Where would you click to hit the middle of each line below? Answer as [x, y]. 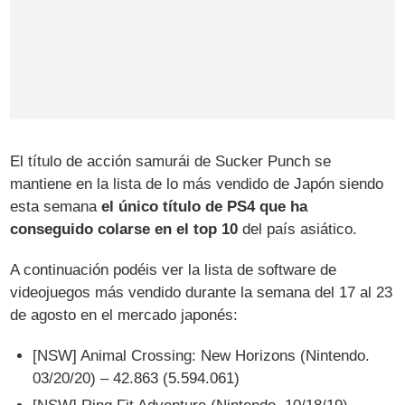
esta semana [56, 206]
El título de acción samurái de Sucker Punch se [171, 161]
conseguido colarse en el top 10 [124, 229]
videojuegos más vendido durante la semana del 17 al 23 [202, 292]
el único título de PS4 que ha [205, 206]
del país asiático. [298, 229]
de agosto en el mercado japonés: [124, 315]
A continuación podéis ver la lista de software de [174, 269]
